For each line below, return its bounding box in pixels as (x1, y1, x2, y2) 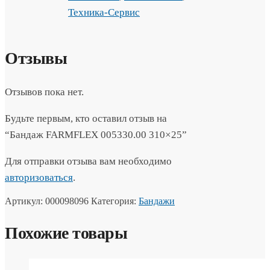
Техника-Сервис (68, 7, 140, 18)
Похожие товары (5, 223, 127, 242)
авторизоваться (5, 172, 73, 184)
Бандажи (139, 196, 175, 207)
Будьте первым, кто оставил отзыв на (5, 113, 167, 125)
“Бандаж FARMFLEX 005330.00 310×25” (5, 129, 187, 141)
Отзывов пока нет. (5, 86, 84, 98)
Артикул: (5, 196, 45, 207)
